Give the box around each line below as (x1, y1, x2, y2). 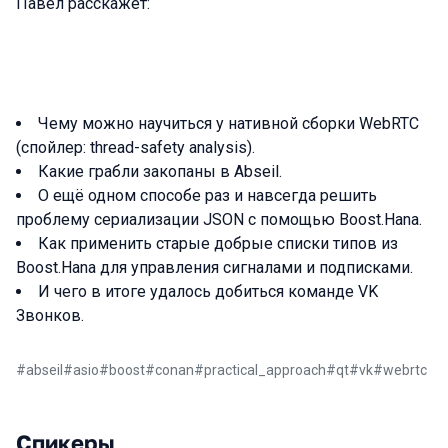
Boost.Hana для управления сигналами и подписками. (16, 258, 413, 277)
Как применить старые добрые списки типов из (38, 234, 398, 253)
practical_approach (204, 362, 326, 378)
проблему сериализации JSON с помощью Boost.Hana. (16, 210, 422, 229)
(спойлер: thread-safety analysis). (16, 138, 255, 157)
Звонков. (16, 306, 84, 325)
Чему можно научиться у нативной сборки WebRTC (38, 114, 419, 133)
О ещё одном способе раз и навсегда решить (38, 186, 377, 205)
